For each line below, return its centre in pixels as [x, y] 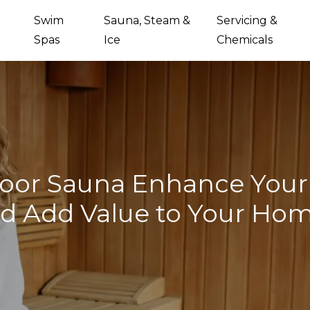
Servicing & [247, 20]
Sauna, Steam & [147, 20]
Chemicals [244, 40]
